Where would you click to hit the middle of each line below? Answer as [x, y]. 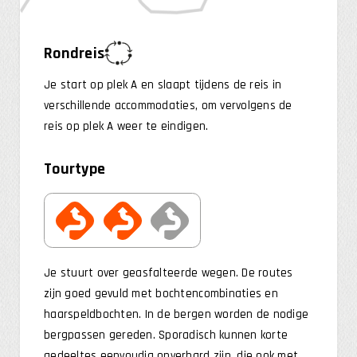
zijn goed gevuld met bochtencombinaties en [161, 294]
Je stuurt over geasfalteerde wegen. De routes [169, 273]
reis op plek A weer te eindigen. [126, 127]
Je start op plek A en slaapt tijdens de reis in [163, 85]
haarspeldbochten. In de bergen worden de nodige [177, 315]
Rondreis [75, 53]
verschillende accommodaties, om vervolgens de [168, 106]
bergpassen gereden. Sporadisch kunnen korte [166, 335]
